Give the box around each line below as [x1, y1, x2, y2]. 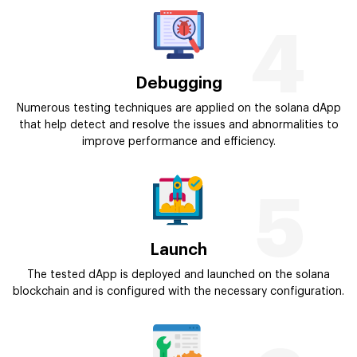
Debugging [135, 76, 222, 92]
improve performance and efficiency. [81, 136, 276, 148]
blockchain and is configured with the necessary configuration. [13, 285, 344, 297]
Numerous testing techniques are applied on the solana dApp [16, 103, 341, 115]
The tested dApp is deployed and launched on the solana [27, 269, 330, 280]
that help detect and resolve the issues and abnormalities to [18, 120, 339, 131]
